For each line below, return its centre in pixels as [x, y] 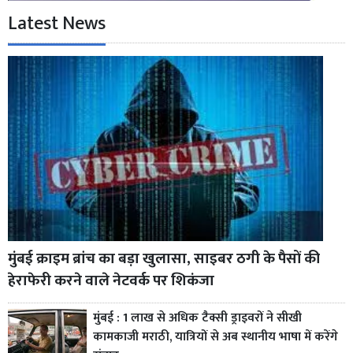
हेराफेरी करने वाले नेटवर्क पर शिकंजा [111, 280]
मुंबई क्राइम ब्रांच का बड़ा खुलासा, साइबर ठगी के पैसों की [164, 258]
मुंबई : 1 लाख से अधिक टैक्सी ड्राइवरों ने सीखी [197, 318]
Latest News [57, 23]
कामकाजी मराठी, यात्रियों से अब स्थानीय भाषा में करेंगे [216, 336]
